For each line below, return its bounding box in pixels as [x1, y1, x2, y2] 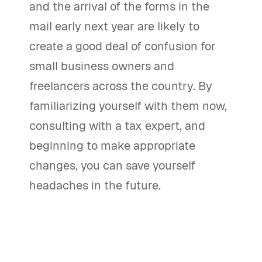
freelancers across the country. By [29, 78, 212, 94]
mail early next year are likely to [29, 19, 199, 34]
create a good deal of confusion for [29, 39, 216, 54]
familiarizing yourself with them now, [29, 98, 227, 113]
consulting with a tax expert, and [29, 118, 205, 133]
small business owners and [29, 58, 174, 74]
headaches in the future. [29, 178, 161, 193]
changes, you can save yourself [29, 158, 195, 173]
